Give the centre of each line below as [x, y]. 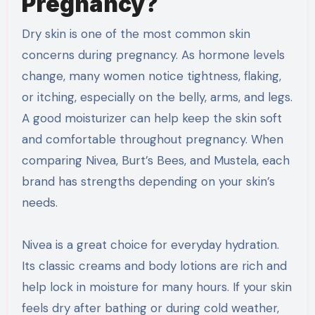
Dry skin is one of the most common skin [136, 33]
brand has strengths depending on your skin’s [148, 181]
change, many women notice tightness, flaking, [151, 76]
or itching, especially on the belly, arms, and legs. [157, 97]
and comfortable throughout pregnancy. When [152, 139]
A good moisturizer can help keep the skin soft [152, 118]
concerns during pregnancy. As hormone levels [153, 54]
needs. [39, 202]
